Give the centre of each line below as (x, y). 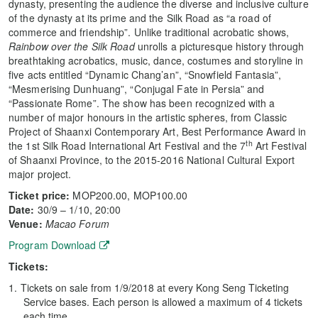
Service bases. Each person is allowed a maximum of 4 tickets (163, 302)
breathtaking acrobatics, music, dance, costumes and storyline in (156, 60)
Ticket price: (39, 195)
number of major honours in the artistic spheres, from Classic (148, 117)
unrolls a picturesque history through (219, 46)
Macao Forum (77, 224)
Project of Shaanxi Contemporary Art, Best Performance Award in (158, 131)
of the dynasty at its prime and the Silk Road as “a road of (140, 18)
